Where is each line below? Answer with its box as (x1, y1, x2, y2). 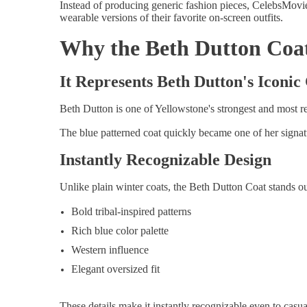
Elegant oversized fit (71, 263, 160, 275)
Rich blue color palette (71, 225, 169, 237)
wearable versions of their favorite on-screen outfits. (60, 12, 283, 24)
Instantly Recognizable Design (60, 151, 271, 169)
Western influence (71, 244, 149, 256)
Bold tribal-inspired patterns (71, 206, 191, 218)
